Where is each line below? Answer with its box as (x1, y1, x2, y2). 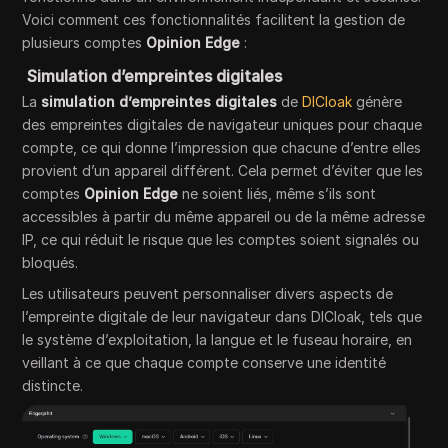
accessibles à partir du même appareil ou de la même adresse (22, 207, 426, 225)
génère (352, 92, 403, 110)
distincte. (22, 376, 84, 394)
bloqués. (22, 253, 79, 271)
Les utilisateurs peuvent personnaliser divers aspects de (22, 284, 394, 302)
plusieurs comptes (22, 33, 147, 51)
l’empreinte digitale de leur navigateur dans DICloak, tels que (22, 307, 423, 325)
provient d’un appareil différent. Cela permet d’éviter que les (22, 161, 424, 179)
